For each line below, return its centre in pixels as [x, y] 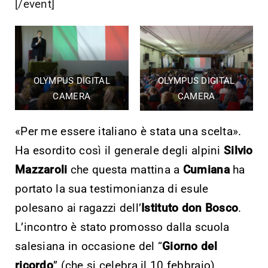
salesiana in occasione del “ [89, 246]
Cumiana [206, 169]
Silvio [238, 150]
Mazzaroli [41, 169]
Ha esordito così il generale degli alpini [119, 150]
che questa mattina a [125, 169]
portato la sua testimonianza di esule [112, 188]
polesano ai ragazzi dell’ [78, 208]
